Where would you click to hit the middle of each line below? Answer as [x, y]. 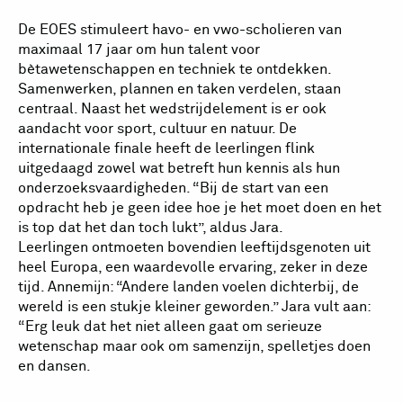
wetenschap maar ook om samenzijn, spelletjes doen [194, 346]
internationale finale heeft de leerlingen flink [166, 148]
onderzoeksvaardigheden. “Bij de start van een [173, 188]
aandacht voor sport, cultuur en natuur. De [157, 128]
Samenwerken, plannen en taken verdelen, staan [179, 89]
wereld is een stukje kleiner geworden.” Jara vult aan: [194, 306]
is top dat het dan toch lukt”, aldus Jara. [151, 227]
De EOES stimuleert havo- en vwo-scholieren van [180, 29]
